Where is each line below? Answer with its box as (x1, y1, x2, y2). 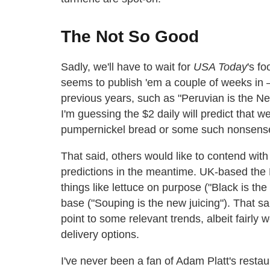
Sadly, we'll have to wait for (61, 61, 193, 74)
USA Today (193, 61, 247, 74)
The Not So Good (61, 27, 199, 46)
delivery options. (61, 228, 139, 241)
